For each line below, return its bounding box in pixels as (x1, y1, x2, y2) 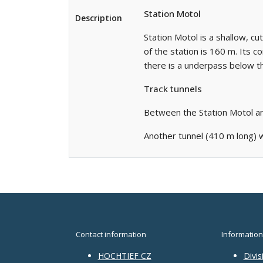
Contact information (76, 228, 146, 240)
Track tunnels (144, 82, 202, 95)
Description (75, 12, 122, 23)
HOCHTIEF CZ (97, 249, 151, 261)
